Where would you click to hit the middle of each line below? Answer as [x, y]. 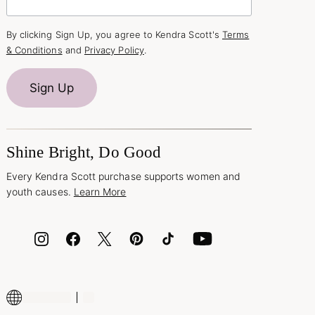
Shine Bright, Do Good [84, 152]
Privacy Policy [114, 50]
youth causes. [40, 191]
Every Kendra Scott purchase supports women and [123, 176]
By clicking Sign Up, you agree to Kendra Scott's [114, 34]
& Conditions [34, 50]
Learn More [100, 191]
